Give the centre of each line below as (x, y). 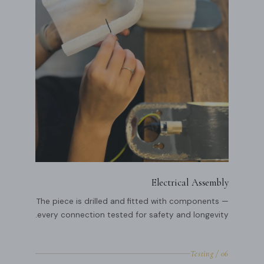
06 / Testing (225, 253)
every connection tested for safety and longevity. (133, 214)
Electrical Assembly (190, 182)
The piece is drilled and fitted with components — (133, 201)
